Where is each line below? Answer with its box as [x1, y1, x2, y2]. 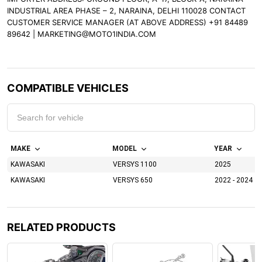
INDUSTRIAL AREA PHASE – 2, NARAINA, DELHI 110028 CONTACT [7, 6, 246, 15]
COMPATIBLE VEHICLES [7, 82, 129, 94]
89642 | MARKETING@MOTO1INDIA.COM [7, 29, 156, 39]
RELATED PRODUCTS [7, 221, 116, 233]
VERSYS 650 [112, 176, 153, 184]
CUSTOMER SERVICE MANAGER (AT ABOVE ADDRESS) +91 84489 [7, 18, 248, 27]
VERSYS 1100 [112, 160, 157, 168]
